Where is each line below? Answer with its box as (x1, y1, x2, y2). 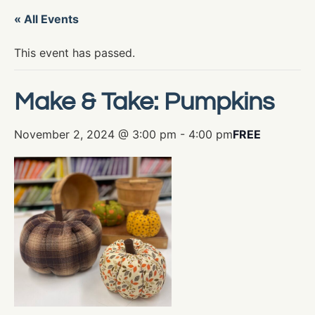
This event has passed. (14, 45, 135, 60)
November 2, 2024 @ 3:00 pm (14, 127, 176, 141)
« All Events (14, 11, 79, 26)
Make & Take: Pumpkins (14, 88, 274, 115)
